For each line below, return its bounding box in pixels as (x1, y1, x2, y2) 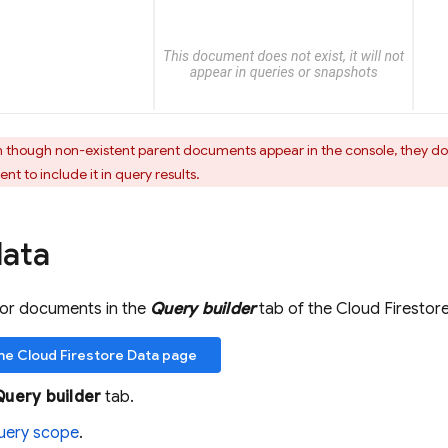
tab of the (255, 299, 337, 319)
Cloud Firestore (17, 346, 124, 364)
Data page (124, 346, 197, 364)
